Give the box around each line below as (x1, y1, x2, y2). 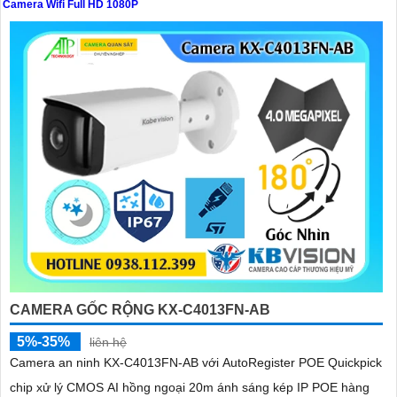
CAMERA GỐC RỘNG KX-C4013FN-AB (10, 302, 270, 318)
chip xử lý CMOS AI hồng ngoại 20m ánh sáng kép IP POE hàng (10, 380, 370, 395)
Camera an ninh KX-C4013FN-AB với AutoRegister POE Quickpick (10, 355, 382, 370)
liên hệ (90, 335, 127, 350)
